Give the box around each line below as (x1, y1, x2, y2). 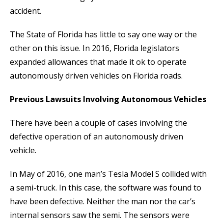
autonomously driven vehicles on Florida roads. (10, 70, 183, 82)
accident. (10, 5, 41, 17)
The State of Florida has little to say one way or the (10, 29, 197, 40)
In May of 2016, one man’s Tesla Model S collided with (10, 168, 207, 180)
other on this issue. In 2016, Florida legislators (10, 43, 179, 54)
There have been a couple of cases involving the (10, 117, 187, 129)
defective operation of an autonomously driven (10, 131, 183, 142)
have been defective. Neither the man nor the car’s (10, 196, 195, 207)
